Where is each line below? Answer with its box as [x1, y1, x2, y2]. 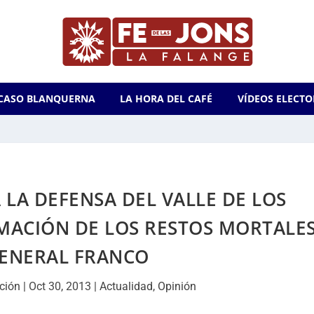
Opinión [158, 280, 197, 293]
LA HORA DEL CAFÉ [120, 92, 213, 105]
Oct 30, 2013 [29, 280, 92, 293]
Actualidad [100, 280, 153, 293]
